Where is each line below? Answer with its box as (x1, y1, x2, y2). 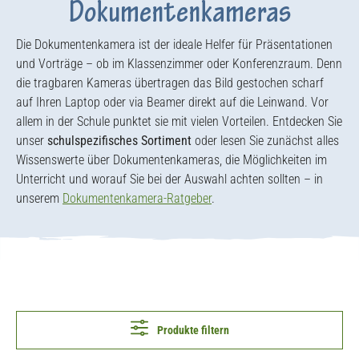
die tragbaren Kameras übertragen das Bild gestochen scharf (16, 75, 324, 91)
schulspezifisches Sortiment (47, 133, 192, 148)
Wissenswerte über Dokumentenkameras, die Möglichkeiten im (16, 152, 327, 167)
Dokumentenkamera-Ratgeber (63, 191, 212, 206)
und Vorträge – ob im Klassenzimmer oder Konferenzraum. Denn (16, 56, 342, 71)
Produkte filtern (156, 324, 229, 337)
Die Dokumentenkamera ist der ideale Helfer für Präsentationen (16, 37, 333, 52)
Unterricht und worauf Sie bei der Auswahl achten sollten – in (16, 171, 323, 187)
